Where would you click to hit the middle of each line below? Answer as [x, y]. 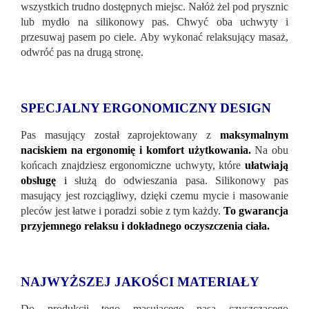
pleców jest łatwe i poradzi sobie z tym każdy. [122, 210]
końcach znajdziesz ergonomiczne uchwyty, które [131, 165]
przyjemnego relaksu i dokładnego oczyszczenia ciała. [145, 226]
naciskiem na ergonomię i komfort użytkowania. [136, 150]
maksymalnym [254, 134]
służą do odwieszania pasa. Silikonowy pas [178, 180]
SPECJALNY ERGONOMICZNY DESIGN [146, 108]
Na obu [270, 150]
